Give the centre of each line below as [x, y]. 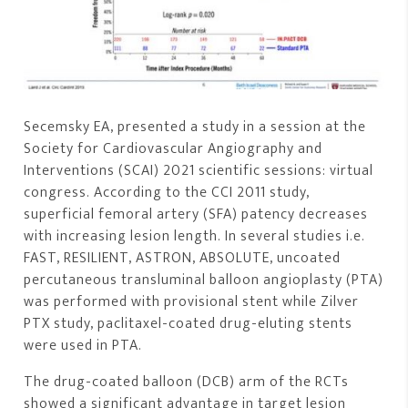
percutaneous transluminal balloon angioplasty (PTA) [204, 280]
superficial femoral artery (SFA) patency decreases [196, 214]
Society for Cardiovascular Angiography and [173, 148]
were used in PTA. [83, 345]
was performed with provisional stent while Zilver [192, 301]
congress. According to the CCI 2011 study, [167, 192]
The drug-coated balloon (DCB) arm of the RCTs [187, 382]
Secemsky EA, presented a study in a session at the [195, 127]
